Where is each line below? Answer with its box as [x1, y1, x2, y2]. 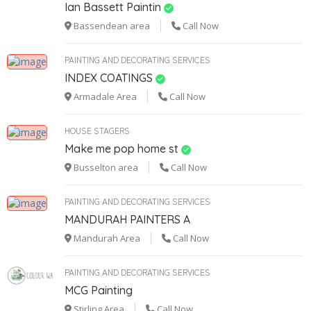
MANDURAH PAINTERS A [65, 212, 190, 226]
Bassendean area [72, 19, 150, 32]
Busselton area [72, 160, 138, 174]
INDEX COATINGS [65, 70, 153, 85]
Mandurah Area [72, 231, 140, 244]
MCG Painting [65, 283, 133, 297]
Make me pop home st [65, 141, 178, 155]
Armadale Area [72, 90, 137, 103]
